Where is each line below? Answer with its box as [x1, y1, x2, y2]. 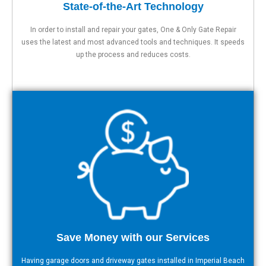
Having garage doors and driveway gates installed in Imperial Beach [21, 256, 245, 265]
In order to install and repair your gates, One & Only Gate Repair [30, 25, 236, 34]
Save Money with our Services [56, 231, 210, 243]
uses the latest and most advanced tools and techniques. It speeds [21, 37, 245, 46]
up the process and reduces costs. [75, 50, 191, 59]
